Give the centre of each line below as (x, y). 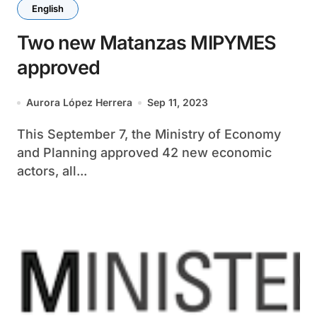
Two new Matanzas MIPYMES (146, 43)
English (48, 8)
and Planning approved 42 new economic (144, 152)
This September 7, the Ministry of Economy (21, 134)
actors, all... (52, 171)
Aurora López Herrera (79, 102)
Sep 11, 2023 (178, 102)
